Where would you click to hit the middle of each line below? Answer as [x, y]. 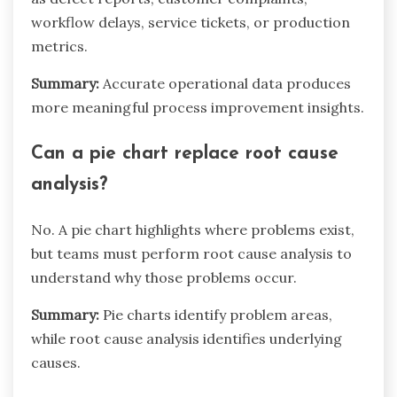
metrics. [59, 46]
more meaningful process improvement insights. [198, 107]
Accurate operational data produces [225, 83]
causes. [56, 363]
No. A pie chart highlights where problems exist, [193, 230]
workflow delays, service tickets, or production [191, 22]
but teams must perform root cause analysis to [191, 254]
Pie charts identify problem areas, [216, 315]
